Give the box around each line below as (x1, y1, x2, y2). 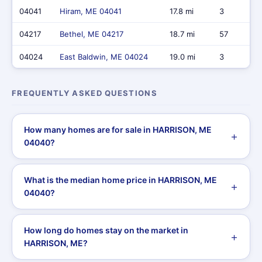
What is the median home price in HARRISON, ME (24, 175, 217, 185)
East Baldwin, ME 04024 (60, 52, 148, 61)
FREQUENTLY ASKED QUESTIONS (12, 88, 157, 98)
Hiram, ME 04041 (60, 6, 122, 16)
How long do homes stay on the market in (24, 225, 188, 235)
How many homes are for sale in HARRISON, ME (24, 125, 212, 135)
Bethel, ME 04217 (60, 29, 123, 39)
